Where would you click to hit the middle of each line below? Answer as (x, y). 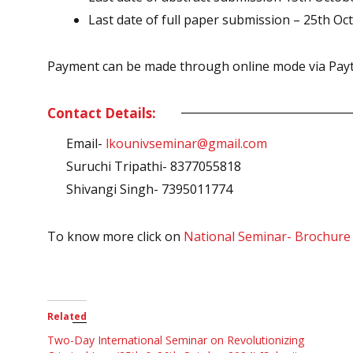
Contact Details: (102, 113)
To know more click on (115, 237)
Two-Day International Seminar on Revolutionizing (176, 340)
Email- (86, 143)
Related (67, 317)
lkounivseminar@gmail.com (186, 143)
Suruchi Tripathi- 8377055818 (154, 166)
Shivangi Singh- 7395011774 (149, 189)
